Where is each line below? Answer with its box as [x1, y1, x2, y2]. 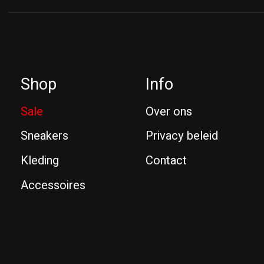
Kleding [21, 151, 59, 169]
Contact [146, 151, 187, 169]
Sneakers [21, 127, 68, 145]
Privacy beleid [146, 127, 219, 145]
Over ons [146, 103, 193, 120]
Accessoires [21, 176, 85, 194]
